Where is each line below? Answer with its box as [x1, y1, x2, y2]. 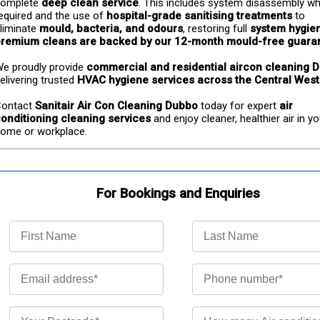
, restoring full [183, 22, 250, 35]
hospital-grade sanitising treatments [106, 9, 292, 22]
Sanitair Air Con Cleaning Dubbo [35, 99, 198, 112]
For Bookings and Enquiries [96, 186, 260, 201]
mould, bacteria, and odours [39, 22, 183, 35]
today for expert [198, 99, 279, 112]
